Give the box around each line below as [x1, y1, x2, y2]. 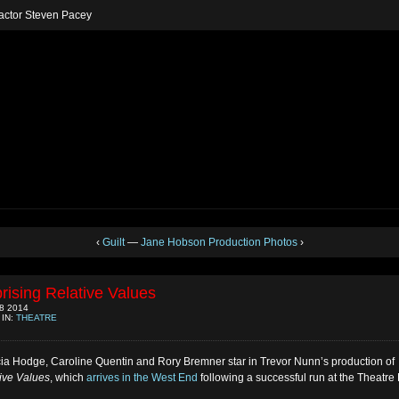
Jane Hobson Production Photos [140, 236, 297, 248]
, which [50, 371, 86, 385]
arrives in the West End [86, 371, 198, 385]
